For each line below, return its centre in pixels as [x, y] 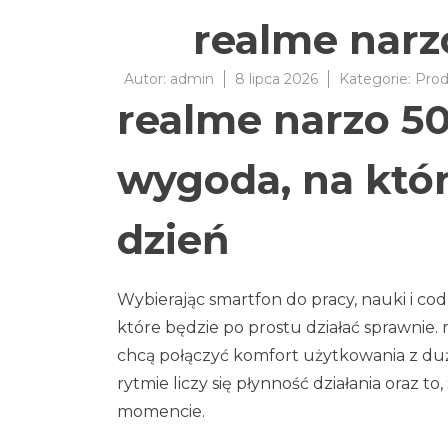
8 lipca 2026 [276, 79]
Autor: [146, 79]
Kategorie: [376, 79]
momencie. [161, 411]
